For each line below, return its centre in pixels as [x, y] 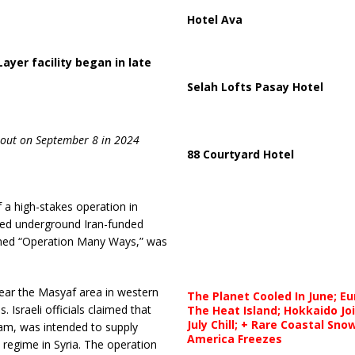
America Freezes [234, 339]
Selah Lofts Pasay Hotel [255, 87]
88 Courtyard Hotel [240, 154]
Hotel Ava [214, 19]
